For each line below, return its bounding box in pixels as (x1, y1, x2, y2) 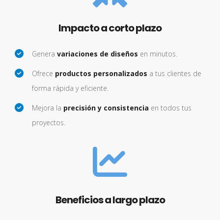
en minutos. (138, 49, 177, 58)
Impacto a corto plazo (58, 21, 162, 35)
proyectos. (32, 118, 65, 127)
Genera (32, 49, 57, 58)
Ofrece (32, 69, 55, 78)
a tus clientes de (147, 69, 201, 78)
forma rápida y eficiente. (32, 83, 109, 93)
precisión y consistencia (63, 103, 149, 112)
